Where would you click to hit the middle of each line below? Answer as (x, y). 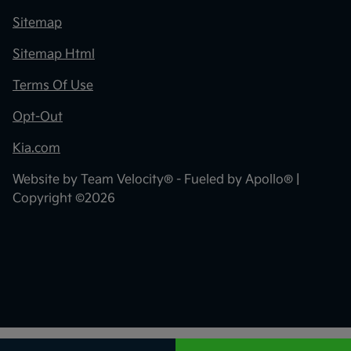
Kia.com (36, 149)
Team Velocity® (127, 180)
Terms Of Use (53, 86)
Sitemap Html (54, 55)
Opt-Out (38, 118)
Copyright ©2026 (64, 199)
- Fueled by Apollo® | (236, 180)
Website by (47, 180)
